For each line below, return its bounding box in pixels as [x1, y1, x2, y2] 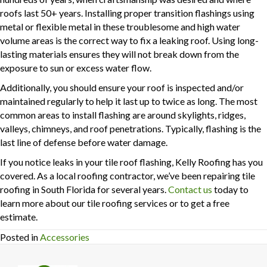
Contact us [168, 184, 212, 195]
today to [212, 184, 249, 195]
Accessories [40, 231, 89, 243]
